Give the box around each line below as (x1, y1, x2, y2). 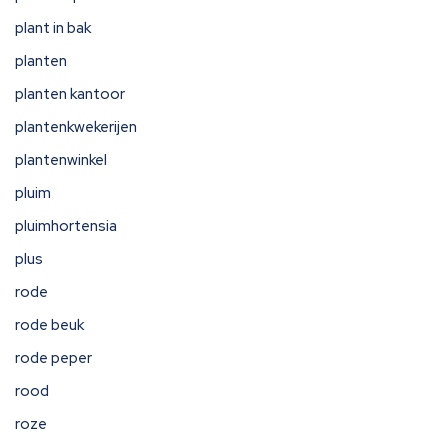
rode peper (15, 348, 92, 368)
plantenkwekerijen (15, 117, 137, 137)
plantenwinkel (15, 150, 107, 170)
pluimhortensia (15, 216, 117, 236)
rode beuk (15, 315, 84, 335)
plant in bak (15, 18, 91, 38)
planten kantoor (15, 84, 125, 104)
